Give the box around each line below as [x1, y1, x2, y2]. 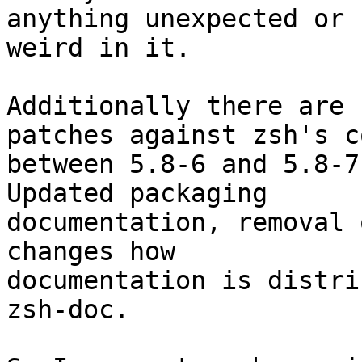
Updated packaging [6, 179, 267, 208]
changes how [6, 237, 175, 267]
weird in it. [6, 33, 191, 63]
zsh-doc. [6, 295, 129, 325]
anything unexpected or [6, 4, 344, 34]
